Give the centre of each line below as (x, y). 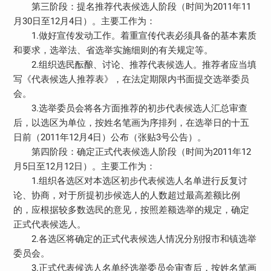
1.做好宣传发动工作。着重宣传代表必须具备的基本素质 (135, 35)
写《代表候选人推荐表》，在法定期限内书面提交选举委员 (131, 79)
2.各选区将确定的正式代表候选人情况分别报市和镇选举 (135, 239)
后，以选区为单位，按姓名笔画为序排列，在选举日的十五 (131, 122)
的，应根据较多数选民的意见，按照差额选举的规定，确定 (131, 210)
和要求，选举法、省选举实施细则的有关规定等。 (113, 50)
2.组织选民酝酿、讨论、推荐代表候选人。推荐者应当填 (135, 64)
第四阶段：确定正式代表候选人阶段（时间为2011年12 (132, 152)
